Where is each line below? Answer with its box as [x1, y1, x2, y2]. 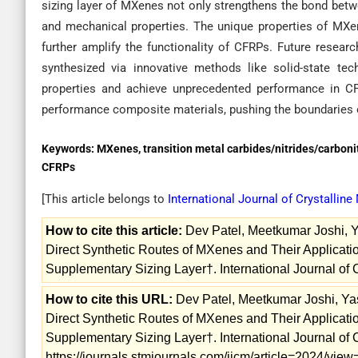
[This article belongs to [42, 192, 168, 206]
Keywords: [42, 142, 97, 155]
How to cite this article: [46, 224, 182, 237]
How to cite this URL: [46, 292, 173, 306]
